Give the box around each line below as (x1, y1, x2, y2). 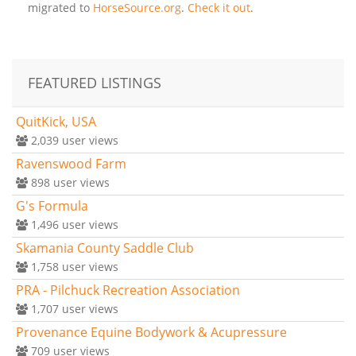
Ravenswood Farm (16, 154, 126, 172)
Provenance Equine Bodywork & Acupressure (16, 323, 287, 341)
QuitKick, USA (16, 112, 96, 130)
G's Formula (16, 196, 88, 215)
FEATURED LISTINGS (28, 72, 161, 92)
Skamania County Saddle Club (16, 238, 194, 257)
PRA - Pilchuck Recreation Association (16, 281, 240, 299)
